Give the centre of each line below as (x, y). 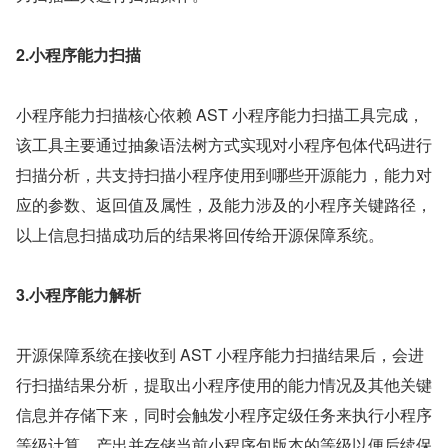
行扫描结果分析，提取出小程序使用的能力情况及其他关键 (224, 385)
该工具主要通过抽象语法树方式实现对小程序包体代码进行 (224, 145)
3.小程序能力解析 (78, 295)
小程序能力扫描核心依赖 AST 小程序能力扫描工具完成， (220, 115)
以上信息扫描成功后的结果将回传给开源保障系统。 (200, 235)
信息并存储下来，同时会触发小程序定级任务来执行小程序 (224, 415)
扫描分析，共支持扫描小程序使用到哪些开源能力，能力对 (224, 175)
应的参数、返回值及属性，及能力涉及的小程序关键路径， (224, 205)
